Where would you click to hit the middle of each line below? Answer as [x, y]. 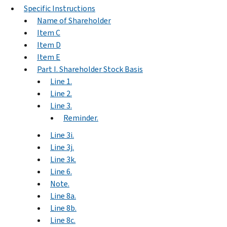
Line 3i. [62, 135]
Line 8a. [63, 196]
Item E [49, 57]
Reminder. [81, 118]
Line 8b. [63, 208]
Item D [49, 45]
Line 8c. [63, 220]
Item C [49, 32]
